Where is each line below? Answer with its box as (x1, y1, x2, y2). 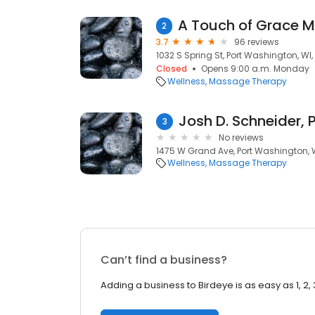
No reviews (219, 131, 264, 143)
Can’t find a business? (101, 252, 227, 268)
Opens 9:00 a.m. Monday (201, 63, 309, 75)
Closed (156, 63, 187, 75)
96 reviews (234, 36, 279, 48)
